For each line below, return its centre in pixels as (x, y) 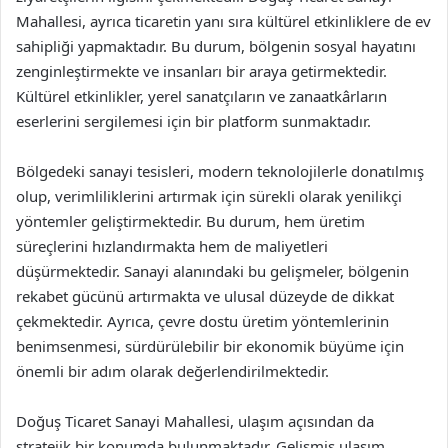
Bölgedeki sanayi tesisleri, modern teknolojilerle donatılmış (220, 171)
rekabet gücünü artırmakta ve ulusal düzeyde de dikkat (205, 296)
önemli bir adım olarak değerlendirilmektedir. (172, 371)
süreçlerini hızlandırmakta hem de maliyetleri (172, 246)
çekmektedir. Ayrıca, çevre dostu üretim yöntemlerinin (202, 321)
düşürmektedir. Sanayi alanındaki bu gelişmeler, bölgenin (212, 271)
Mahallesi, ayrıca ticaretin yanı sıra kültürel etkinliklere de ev (223, 21)
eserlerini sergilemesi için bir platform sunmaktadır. (193, 121)
